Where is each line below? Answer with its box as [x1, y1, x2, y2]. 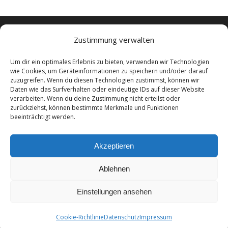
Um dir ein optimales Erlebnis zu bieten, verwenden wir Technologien [10, 58, 209, 66]
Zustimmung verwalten [74, 35, 154, 45]
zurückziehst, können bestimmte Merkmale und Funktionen [10, 103, 179, 112]
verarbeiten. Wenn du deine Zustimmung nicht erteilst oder [10, 94, 180, 103]
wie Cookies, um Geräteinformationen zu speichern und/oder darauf [10, 67, 208, 75]
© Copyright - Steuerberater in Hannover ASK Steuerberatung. [17, 213, 187, 221]
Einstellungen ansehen [76, 187, 152, 196]
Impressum [139, 213, 172, 221]
